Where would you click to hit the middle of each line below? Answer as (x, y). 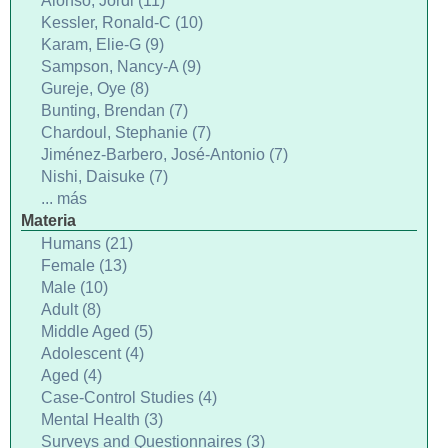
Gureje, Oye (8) (95, 88)
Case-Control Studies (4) (129, 397)
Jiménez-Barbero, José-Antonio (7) (164, 154)
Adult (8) (71, 309)
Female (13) (84, 265)
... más (64, 198)
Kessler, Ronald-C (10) (122, 22)
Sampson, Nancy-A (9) (121, 66)
